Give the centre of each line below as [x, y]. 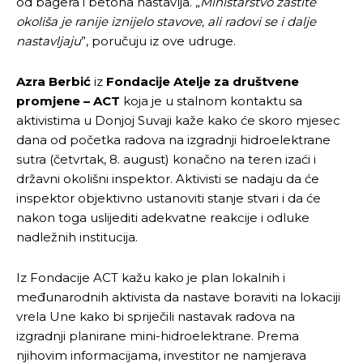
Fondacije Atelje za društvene [203, 81]
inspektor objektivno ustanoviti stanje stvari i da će [169, 198]
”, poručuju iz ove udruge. [158, 41]
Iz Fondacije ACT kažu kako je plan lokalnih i [151, 277]
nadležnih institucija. [77, 237]
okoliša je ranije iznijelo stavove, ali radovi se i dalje [166, 21]
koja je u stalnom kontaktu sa [211, 100]
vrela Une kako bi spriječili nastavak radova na [156, 316]
